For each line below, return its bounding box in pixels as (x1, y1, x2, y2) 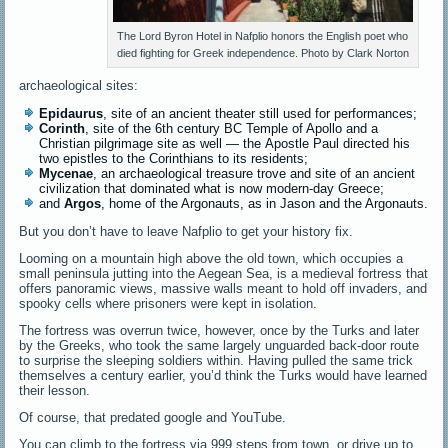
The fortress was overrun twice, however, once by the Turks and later (19, 322, 420, 338)
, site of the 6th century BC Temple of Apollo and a (85, 120, 379, 136)
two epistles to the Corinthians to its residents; (39, 150, 309, 166)
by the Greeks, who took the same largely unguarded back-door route (19, 337, 420, 353)
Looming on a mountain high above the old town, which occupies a (19, 250, 404, 266)
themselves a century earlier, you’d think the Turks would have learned (19, 367, 428, 383)
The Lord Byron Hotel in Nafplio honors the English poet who (117, 29, 409, 42)
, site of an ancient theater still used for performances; (103, 105, 418, 121)
